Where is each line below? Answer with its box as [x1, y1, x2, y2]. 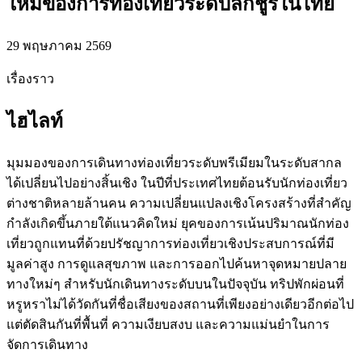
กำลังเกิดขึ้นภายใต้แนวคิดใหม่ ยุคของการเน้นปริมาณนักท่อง [6, 216, 349, 230]
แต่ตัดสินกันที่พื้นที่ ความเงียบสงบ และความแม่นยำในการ [6, 317, 330, 331]
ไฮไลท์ [6, 110, 63, 132]
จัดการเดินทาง [6, 337, 88, 351]
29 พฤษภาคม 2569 [6, 38, 112, 53]
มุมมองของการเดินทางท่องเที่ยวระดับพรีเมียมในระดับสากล [6, 155, 342, 170]
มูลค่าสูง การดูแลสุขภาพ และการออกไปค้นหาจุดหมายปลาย [6, 256, 347, 271]
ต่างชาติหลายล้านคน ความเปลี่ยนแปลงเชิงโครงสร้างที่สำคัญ [6, 196, 351, 210]
